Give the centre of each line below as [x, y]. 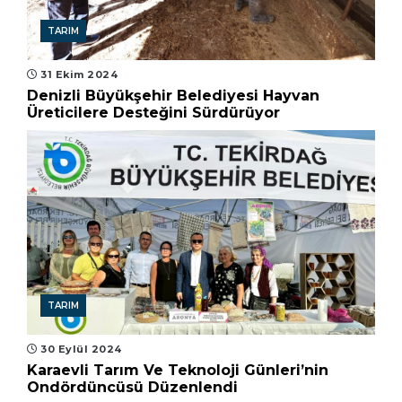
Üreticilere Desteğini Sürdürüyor [153, 113]
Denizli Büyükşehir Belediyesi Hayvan [173, 96]
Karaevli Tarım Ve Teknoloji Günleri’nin [178, 371]
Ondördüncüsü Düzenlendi [132, 388]
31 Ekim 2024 [77, 75]
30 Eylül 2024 [79, 350]
